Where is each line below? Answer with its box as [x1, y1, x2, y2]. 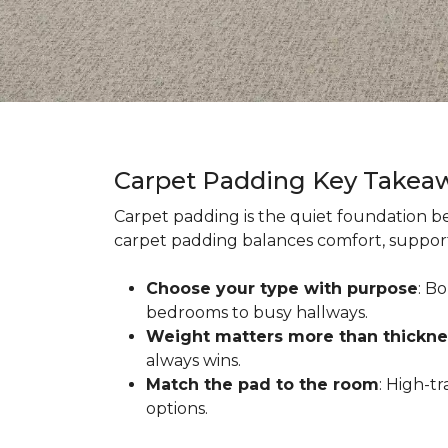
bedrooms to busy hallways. [146, 303, 368, 322]
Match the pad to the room [146, 375, 379, 394]
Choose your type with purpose [146, 279, 418, 298]
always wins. [146, 351, 241, 370]
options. [146, 399, 208, 418]
